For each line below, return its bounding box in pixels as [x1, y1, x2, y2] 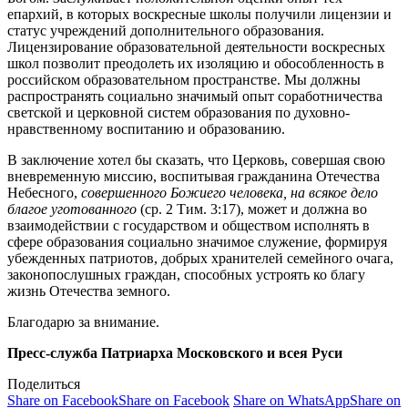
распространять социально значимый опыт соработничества [7, 87, 382, 104]
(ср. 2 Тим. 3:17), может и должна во [137, 200, 367, 217]
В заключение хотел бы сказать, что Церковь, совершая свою [7, 151, 385, 168]
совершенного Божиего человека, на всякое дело [81, 184, 378, 200]
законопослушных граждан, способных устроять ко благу [7, 266, 365, 282]
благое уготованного [7, 200, 137, 217]
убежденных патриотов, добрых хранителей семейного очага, [7, 250, 393, 266]
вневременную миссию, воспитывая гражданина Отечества [7, 168, 380, 184]
